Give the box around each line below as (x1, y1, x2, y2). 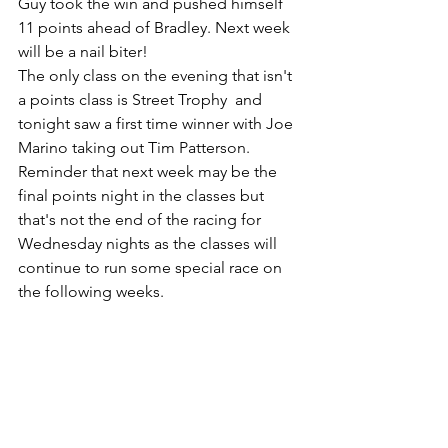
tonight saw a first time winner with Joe (18, 113, 297, 133)
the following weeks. (18, 281, 168, 301)
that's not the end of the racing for (18, 209, 265, 229)
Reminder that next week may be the (18, 161, 281, 181)
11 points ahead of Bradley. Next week (18, 17, 294, 37)
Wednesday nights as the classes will (18, 233, 281, 253)
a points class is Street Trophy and (18, 89, 266, 109)
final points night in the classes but (18, 185, 268, 205)
